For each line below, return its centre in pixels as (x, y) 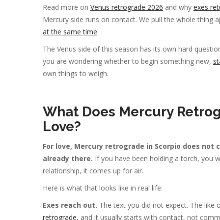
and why (178, 7)
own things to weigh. (76, 73)
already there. (68, 159)
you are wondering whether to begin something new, (128, 61)
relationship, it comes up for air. (93, 171)
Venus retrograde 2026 (127, 7)
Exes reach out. (70, 205)
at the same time (70, 31)
